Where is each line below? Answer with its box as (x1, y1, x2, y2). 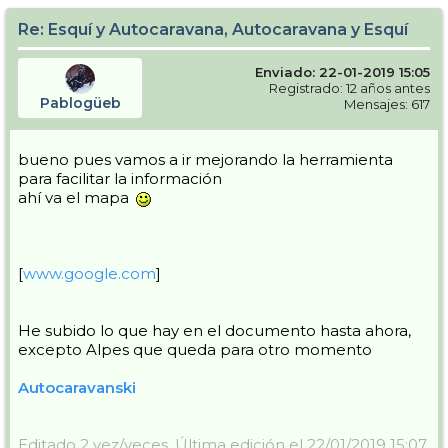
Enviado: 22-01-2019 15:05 (255, 64, 430, 81)
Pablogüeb (39, 94, 121, 113)
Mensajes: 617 (344, 96, 430, 113)
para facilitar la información (18, 169, 222, 189)
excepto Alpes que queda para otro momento (18, 340, 372, 360)
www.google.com (23, 264, 156, 284)
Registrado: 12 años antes (269, 80, 430, 97)
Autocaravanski (18, 378, 136, 398)
